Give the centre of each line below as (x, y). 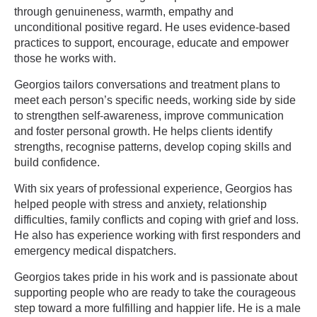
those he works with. (65, 58)
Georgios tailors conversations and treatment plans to (147, 85)
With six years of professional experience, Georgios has (153, 189)
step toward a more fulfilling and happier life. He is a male (157, 308)
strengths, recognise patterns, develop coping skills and (153, 147)
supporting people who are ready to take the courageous (155, 293)
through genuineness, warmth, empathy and (124, 12)
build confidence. (57, 162)
